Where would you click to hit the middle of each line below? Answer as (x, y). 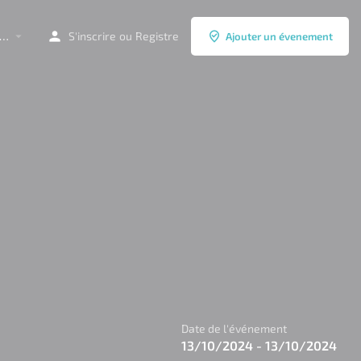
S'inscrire (92, 35)
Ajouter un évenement (279, 36)
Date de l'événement (234, 329)
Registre (157, 35)
